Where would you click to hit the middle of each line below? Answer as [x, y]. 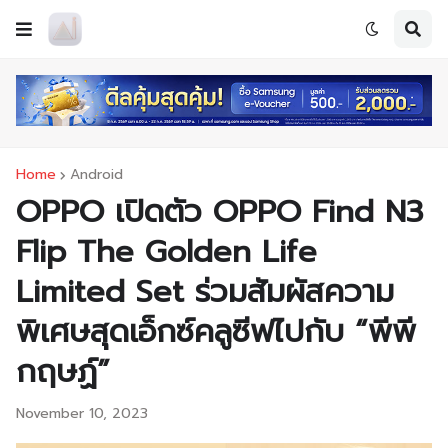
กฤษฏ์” [63, 372]
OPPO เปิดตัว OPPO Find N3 [219, 212]
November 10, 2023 [82, 414]
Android [96, 175]
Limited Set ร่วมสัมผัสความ [205, 292]
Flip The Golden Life [166, 252]
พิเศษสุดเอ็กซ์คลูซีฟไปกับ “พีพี [216, 332]
